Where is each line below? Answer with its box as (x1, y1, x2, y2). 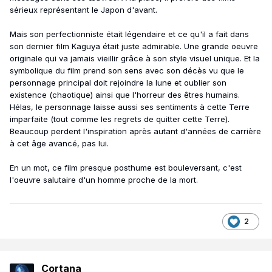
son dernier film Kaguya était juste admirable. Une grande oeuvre (10, 41, 258, 51)
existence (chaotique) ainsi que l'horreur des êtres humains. (10, 89, 240, 100)
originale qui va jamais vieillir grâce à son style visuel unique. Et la (10, 53, 260, 63)
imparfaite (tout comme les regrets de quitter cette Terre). (10, 114, 232, 124)
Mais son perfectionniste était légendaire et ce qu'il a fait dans (10, 29, 249, 39)
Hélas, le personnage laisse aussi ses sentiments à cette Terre (10, 101, 250, 112)
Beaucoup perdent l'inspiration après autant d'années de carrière (10, 126, 261, 136)
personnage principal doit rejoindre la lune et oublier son (10, 77, 226, 87)
